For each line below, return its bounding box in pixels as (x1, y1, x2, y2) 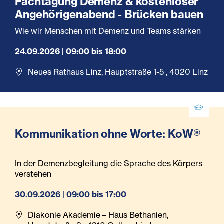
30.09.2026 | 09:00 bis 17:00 (15, 189, 126, 200)
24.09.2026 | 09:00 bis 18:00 (15, 46, 126, 57)
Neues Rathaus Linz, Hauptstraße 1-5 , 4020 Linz (28, 67, 208, 77)
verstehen (15, 169, 51, 179)
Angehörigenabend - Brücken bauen (15, 7, 204, 22)
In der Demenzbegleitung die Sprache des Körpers (15, 158, 202, 169)
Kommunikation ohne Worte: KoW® (15, 127, 200, 141)
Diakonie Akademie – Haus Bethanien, (28, 210, 168, 220)
